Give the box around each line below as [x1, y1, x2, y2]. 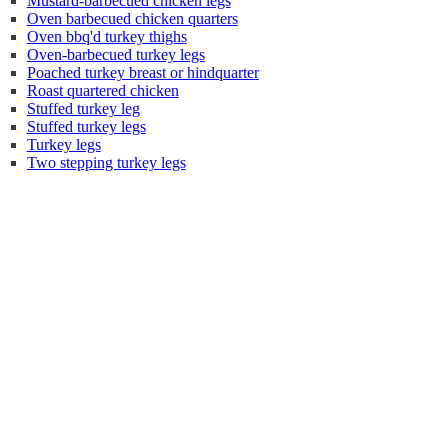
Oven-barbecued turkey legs [26, 46, 205, 63]
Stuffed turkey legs [26, 118, 146, 135]
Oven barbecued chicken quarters [26, 10, 238, 27]
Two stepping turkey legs [26, 154, 186, 171]
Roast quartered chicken [26, 82, 179, 99]
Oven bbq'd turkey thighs [26, 28, 187, 45]
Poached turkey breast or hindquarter [26, 64, 259, 81]
